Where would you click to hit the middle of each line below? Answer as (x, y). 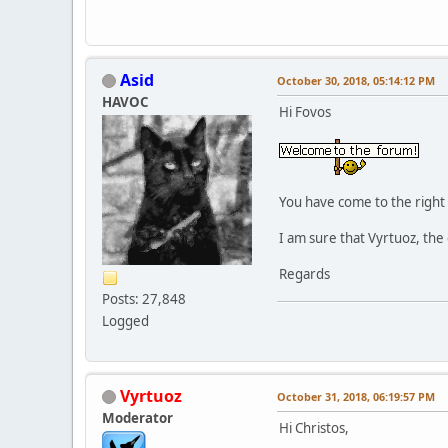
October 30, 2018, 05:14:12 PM (356, 80)
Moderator (137, 417)
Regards (304, 273)
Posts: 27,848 (144, 298)
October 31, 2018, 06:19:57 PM (356, 396)
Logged (125, 320)
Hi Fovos (305, 111)
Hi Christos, (314, 427)
